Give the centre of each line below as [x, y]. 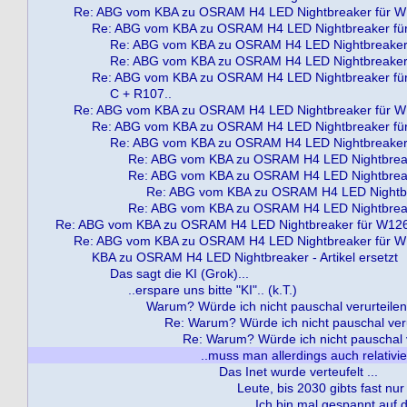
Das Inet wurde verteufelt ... [298, 372]
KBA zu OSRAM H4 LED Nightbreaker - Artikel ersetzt [245, 257]
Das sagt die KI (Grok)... [179, 273]
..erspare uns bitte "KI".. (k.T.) [213, 290]
